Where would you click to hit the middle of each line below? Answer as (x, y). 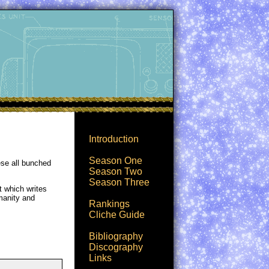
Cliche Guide (117, 215)
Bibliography (116, 236)
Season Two (116, 171)
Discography (116, 247)
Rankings (109, 204)
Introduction (114, 139)
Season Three (119, 182)
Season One (116, 161)
